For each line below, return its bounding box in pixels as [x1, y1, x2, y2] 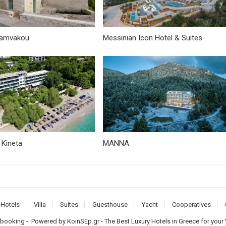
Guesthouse [92, 201, 128, 209]
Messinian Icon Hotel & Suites [102, 33, 202, 42]
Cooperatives [172, 201, 211, 209]
